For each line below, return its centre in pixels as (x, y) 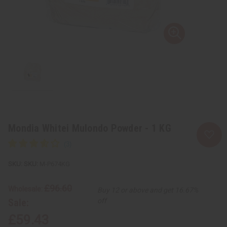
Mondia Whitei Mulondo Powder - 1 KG (90, 128)
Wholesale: (26, 189)
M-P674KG (54, 164)
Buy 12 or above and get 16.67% (147, 190)
